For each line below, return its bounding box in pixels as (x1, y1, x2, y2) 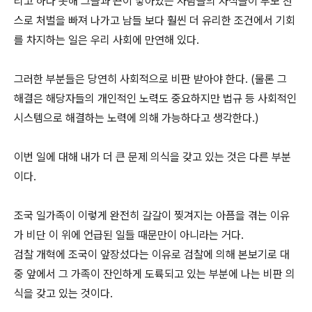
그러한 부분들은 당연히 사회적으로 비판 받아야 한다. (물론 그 (14, 72, 287, 86)
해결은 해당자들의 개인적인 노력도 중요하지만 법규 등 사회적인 (14, 92, 297, 105)
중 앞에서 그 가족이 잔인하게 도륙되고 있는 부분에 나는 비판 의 (14, 267, 295, 281)
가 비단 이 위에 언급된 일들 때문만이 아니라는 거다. (14, 228, 244, 242)
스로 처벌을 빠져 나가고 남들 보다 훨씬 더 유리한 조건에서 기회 (14, 14, 295, 27)
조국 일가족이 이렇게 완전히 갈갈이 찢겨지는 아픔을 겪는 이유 (14, 209, 290, 222)
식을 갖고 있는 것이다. (14, 287, 113, 300)
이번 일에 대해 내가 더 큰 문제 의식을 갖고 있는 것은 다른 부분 (14, 150, 291, 164)
